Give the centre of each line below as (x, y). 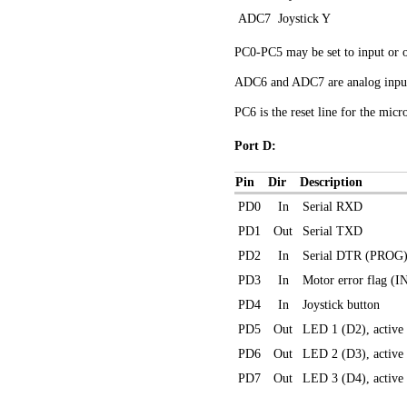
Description (331, 182)
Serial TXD (333, 231)
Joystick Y (304, 18)
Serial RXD (333, 206)
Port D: (255, 146)
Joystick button (341, 304)
